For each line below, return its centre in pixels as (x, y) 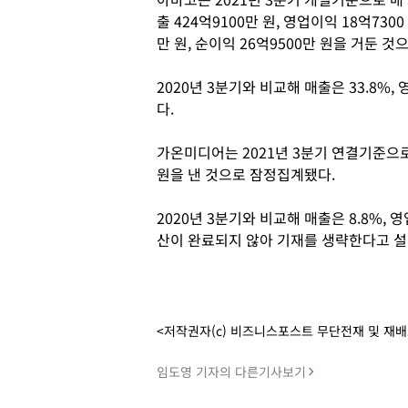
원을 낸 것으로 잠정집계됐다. (246, 174)
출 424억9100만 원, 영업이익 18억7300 (280, 21)
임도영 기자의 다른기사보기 (231, 372)
